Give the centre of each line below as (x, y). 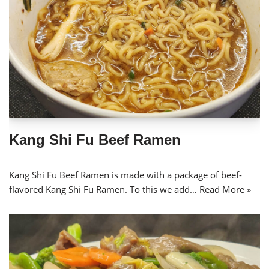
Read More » (225, 189)
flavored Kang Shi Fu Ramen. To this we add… (104, 189)
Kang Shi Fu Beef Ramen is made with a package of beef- (125, 175)
